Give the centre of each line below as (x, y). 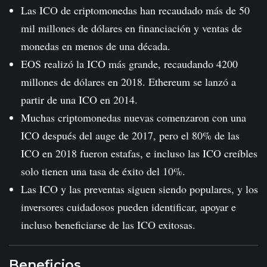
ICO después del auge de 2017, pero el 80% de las (130, 135)
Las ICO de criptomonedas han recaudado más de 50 (135, 10)
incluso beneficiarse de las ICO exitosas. (108, 224)
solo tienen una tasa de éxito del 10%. (103, 171)
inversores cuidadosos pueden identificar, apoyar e (128, 207)
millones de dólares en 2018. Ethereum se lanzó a (128, 81)
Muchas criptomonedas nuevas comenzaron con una (133, 117)
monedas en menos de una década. (96, 46)
